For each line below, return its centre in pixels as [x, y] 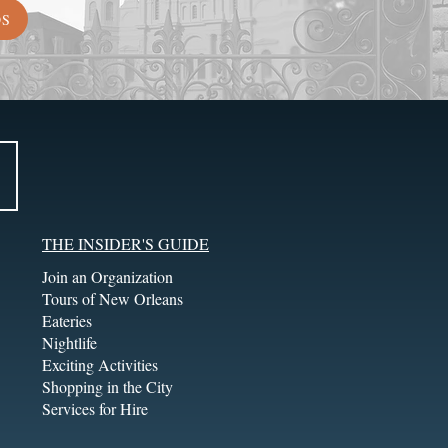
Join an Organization [107, 276]
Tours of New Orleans [112, 298]
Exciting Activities [100, 364]
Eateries [67, 320]
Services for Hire [95, 408]
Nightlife [69, 342]
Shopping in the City [107, 386]
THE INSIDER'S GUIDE [125, 243]
